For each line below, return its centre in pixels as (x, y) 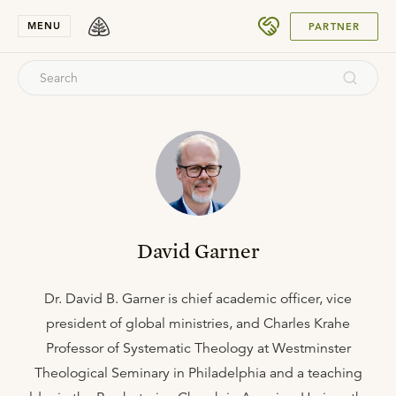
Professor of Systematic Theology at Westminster (198, 348)
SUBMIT (330, 19)
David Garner (198, 251)
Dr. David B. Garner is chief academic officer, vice (198, 299)
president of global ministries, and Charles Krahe (198, 324)
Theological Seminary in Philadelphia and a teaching (198, 373)
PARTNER (334, 26)
